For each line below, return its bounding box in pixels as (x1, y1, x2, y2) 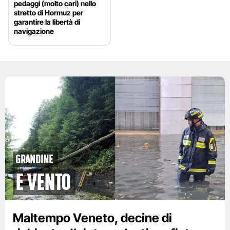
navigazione (14, 27, 54, 36)
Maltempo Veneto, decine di (13, 210, 172, 226)
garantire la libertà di (14, 17, 80, 27)
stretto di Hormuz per (14, 8, 83, 17)
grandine (15, 151, 53, 168)
